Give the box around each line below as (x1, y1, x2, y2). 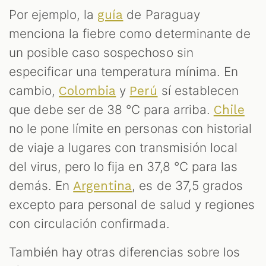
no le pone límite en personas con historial (9, 121, 252, 136)
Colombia (59, 83, 116, 98)
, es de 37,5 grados (132, 178, 243, 193)
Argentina (73, 178, 132, 193)
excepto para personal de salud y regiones (9, 197, 255, 212)
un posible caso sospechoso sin (9, 45, 194, 60)
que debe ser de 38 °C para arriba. (9, 102, 214, 117)
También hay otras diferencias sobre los (9, 244, 240, 259)
